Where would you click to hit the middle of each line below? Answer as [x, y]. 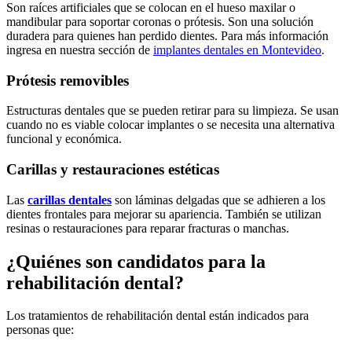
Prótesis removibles [68, 80]
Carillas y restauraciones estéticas [113, 169]
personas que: [40, 330]
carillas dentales [70, 200]
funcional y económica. [64, 139]
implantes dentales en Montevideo [237, 49]
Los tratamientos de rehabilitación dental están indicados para [158, 316]
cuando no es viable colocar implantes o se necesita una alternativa [170, 125]
